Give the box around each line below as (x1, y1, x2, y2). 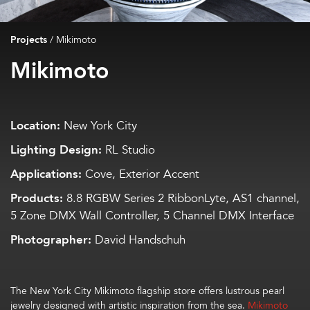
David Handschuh (91, 231, 185, 249)
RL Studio (102, 141, 155, 159)
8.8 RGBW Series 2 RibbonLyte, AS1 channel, (63, 190, 300, 208)
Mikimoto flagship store (94, 284, 199, 298)
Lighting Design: (10, 141, 102, 159)
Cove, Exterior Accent (82, 165, 199, 183)
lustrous (223, 284, 262, 298)
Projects (10, 33, 47, 48)
